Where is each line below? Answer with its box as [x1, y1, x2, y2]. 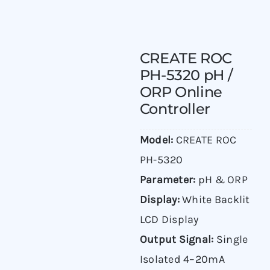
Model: [139, 133, 174, 147]
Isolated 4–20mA [139, 253, 225, 266]
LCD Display [139, 213, 199, 227]
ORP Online [139, 83, 222, 101]
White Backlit [179, 193, 250, 207]
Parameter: [139, 173, 196, 187]
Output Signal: [139, 233, 214, 246]
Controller [139, 100, 210, 118]
